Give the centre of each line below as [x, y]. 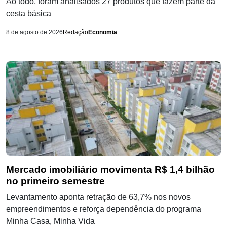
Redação [75, 33]
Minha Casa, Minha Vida [50, 221]
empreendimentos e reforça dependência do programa [104, 209]
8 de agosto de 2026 [34, 33]
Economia [103, 33]
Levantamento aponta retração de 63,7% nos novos [98, 197]
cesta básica [29, 14]
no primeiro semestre [55, 181]
